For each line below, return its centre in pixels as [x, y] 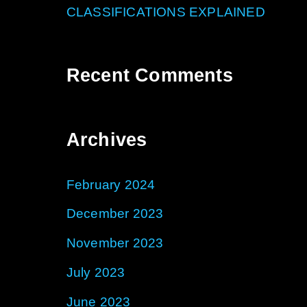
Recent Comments [149, 76]
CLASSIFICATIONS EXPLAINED [165, 12]
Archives [107, 139]
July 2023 [96, 272]
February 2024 [111, 184]
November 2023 [115, 243]
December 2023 [115, 214]
